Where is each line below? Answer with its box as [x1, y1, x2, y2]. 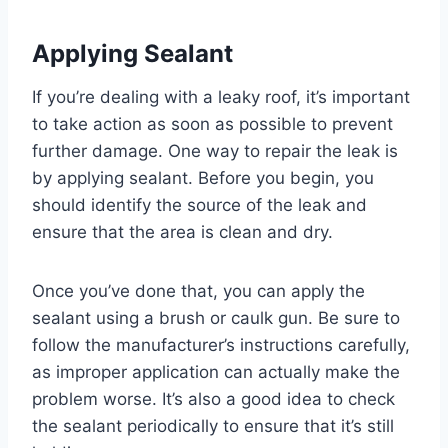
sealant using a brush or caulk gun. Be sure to [32, 308, 400, 329]
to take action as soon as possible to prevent [32, 114, 393, 135]
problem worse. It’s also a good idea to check [32, 389, 395, 410]
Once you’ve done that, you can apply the [32, 281, 365, 302]
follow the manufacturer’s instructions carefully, [32, 335, 410, 356]
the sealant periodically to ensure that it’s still [32, 416, 394, 437]
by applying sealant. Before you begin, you [32, 168, 374, 189]
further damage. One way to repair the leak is [32, 141, 398, 162]
